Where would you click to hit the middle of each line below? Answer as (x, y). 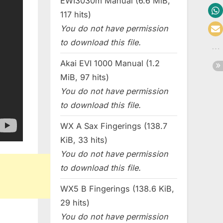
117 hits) (76, 15)
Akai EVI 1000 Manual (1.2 (110, 63)
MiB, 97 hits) (85, 77)
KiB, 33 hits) (84, 140)
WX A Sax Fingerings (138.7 (114, 126)
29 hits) (75, 203)
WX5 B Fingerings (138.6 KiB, (117, 189)
